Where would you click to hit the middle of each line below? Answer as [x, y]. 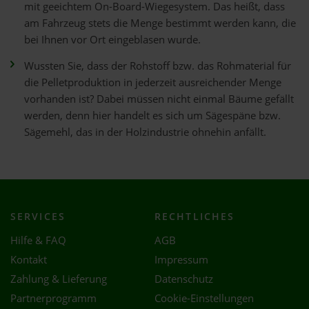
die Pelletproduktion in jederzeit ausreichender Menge [153, 82]
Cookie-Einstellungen [204, 298]
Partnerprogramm [53, 298]
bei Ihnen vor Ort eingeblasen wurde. [112, 40]
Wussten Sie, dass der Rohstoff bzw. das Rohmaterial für [158, 66]
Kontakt [29, 260]
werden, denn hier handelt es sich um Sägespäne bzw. [152, 116]
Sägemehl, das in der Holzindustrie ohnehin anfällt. [145, 132]
